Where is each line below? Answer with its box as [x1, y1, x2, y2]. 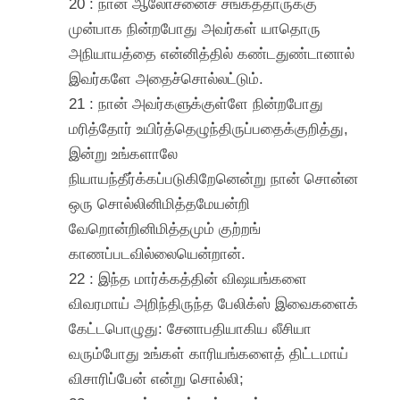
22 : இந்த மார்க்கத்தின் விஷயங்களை [69, 269, 308, 287]
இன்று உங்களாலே [69, 144, 179, 162]
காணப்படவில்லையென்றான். [69, 244, 246, 262]
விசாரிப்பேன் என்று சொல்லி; [69, 369, 245, 387]
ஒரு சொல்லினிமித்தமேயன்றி [69, 194, 251, 212]
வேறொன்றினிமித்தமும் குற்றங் [69, 219, 262, 237]
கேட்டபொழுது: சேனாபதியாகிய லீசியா [69, 319, 312, 337]
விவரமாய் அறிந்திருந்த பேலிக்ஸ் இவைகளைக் [69, 294, 359, 312]
